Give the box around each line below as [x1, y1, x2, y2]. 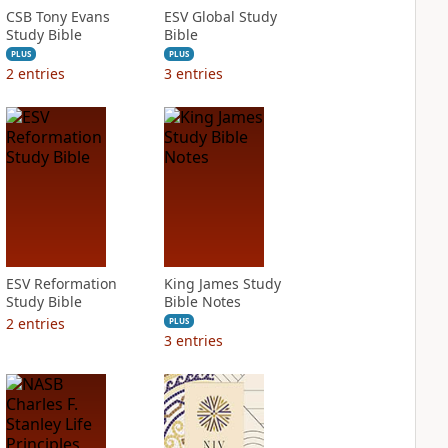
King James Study [163, 274, 281, 293]
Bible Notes [163, 292, 241, 311]
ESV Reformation [5, 274, 117, 293]
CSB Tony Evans [5, 7, 110, 26]
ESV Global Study [163, 7, 277, 26]
